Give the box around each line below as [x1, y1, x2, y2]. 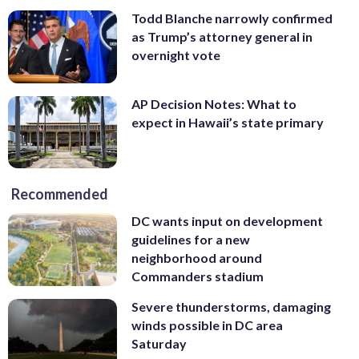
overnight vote [131, 47, 220, 63]
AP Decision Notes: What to [131, 95, 296, 111]
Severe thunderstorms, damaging [131, 299, 331, 315]
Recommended [11, 185, 108, 204]
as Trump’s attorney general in [131, 29, 313, 45]
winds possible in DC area [131, 317, 283, 333]
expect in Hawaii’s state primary [131, 114, 324, 130]
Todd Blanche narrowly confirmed [131, 10, 333, 26]
